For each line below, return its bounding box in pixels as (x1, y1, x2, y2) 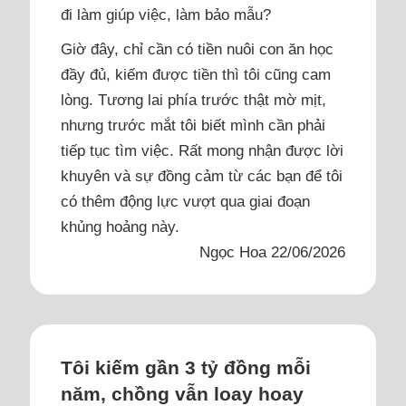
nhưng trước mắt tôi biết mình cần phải (60, 115, 325, 134)
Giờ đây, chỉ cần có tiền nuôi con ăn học (60, 39, 333, 58)
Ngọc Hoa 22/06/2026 (199, 242, 346, 261)
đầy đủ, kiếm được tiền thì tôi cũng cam (60, 64, 331, 83)
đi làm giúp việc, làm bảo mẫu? (60, 5, 271, 24)
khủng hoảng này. (60, 217, 179, 236)
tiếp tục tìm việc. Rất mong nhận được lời (60, 140, 343, 159)
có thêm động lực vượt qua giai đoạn (60, 191, 310, 210)
